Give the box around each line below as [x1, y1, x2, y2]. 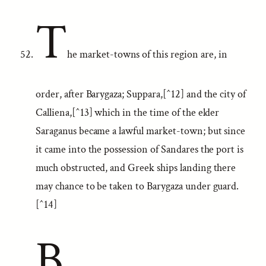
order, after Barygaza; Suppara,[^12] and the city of [36, 87, 246, 101]
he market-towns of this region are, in [66, 47, 227, 61]
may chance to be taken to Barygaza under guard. [36, 179, 239, 193]
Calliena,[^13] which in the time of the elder [36, 106, 220, 119]
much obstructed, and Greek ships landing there [36, 161, 236, 175]
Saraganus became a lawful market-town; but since [36, 124, 246, 138]
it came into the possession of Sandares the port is [36, 142, 244, 156]
